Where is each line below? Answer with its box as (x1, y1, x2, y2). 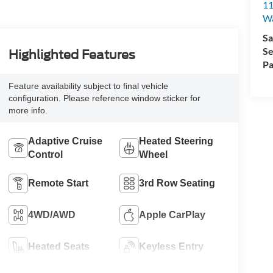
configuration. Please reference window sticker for (8, 93, 200, 103)
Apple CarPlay (139, 209, 206, 220)
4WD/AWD (27, 209, 76, 220)
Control (27, 149, 63, 160)
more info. (8, 105, 48, 115)
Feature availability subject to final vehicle (8, 81, 168, 91)
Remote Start (27, 177, 88, 188)
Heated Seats (27, 241, 90, 252)
